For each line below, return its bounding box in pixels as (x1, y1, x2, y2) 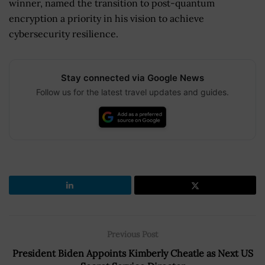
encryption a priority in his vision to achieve (9, 12, 204, 24)
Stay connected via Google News (61, 72, 204, 83)
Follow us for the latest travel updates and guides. (36, 86, 229, 97)
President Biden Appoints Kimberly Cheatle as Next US (12, 247, 253, 259)
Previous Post (107, 228, 158, 240)
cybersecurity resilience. (9, 27, 118, 40)
